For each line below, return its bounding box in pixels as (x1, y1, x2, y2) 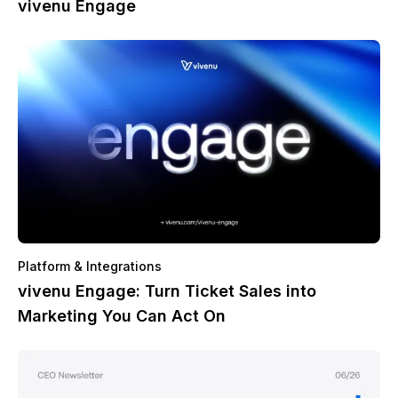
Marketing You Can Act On (18, 306, 226, 326)
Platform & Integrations (18, 259, 162, 275)
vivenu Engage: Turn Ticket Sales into (18, 282, 316, 301)
